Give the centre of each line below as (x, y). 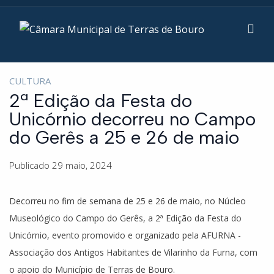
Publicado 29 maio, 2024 (61, 165)
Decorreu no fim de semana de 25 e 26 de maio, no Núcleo (128, 201)
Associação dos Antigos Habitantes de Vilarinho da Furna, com (133, 252)
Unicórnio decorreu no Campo (132, 119)
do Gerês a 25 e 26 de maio (124, 137)
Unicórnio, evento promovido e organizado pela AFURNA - (125, 235)
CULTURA (30, 81)
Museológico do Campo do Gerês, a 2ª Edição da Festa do (125, 218)
